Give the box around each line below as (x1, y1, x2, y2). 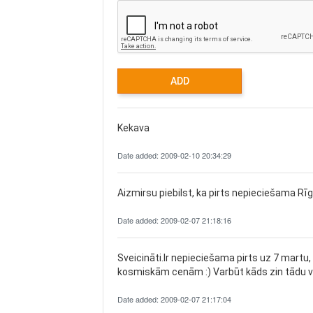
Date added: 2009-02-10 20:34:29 (117, 150, 231, 161)
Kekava (117, 122, 150, 133)
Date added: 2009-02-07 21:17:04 (117, 293, 231, 305)
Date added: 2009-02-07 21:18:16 (117, 214, 231, 226)
